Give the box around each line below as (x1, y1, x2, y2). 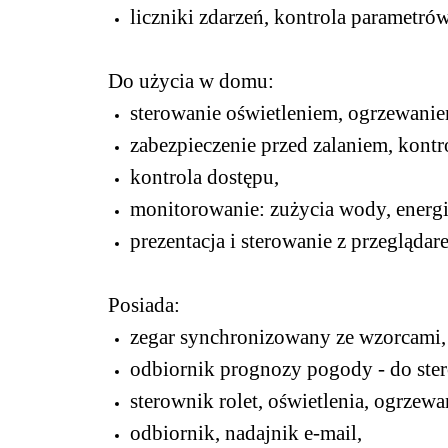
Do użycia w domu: (108, 69, 274, 93)
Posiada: (108, 293, 180, 317)
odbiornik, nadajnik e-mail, (130, 421, 362, 445)
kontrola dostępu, (130, 165, 279, 189)
